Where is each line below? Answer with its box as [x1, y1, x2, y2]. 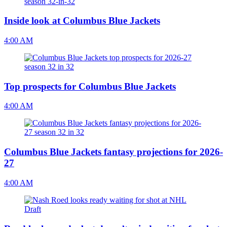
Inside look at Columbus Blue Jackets [4, 15, 160, 26]
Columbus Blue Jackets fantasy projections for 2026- [4, 146, 223, 158]
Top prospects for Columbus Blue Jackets [4, 81, 176, 92]
